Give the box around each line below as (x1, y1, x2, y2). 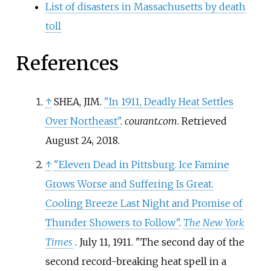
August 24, (45, 134, 94, 146)
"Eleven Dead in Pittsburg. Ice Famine (53, 158, 229, 171)
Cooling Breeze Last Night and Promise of (45, 197, 243, 209)
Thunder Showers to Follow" (45, 216, 179, 229)
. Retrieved (177, 114, 227, 127)
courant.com (124, 114, 177, 127)
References (16, 51, 119, 76)
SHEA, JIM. (53, 95, 104, 108)
